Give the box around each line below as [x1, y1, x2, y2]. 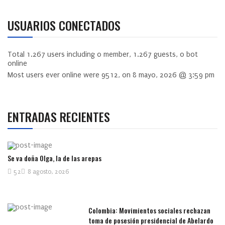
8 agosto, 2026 [28, 168, 69, 176]
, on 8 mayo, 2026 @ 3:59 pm [118, 70, 214, 79]
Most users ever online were [8, 70, 101, 79]
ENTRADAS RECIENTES [8, 107, 110, 126]
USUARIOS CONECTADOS [8, 16, 121, 34]
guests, [152, 50, 180, 59]
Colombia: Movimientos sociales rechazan [88, 205, 211, 216]
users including [45, 50, 97, 59]
